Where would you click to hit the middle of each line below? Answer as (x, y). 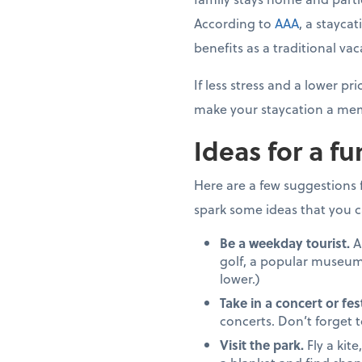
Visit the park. (262, 345)
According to (234, 23)
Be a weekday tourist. (285, 243)
